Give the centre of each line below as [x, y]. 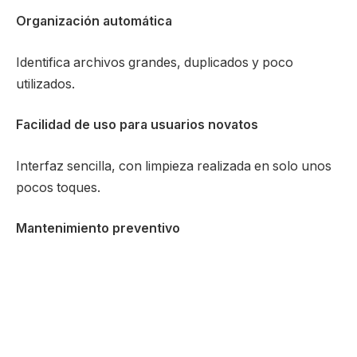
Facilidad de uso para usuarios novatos [137, 125]
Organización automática [94, 22]
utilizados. [45, 84]
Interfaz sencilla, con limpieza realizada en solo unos [174, 166]
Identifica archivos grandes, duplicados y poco [155, 62]
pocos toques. [58, 187]
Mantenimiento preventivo [98, 229]
